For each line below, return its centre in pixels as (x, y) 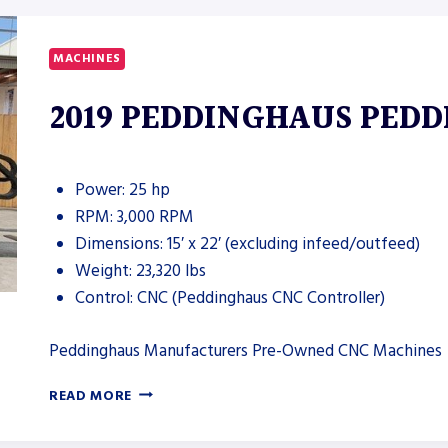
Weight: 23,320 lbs (140, 271)
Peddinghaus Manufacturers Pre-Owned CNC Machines (245, 350)
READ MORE (91, 395)
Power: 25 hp (122, 190)
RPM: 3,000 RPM (134, 217)
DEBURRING (173, 52)
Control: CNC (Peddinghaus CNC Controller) (229, 298)
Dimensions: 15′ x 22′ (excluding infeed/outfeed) (247, 244)
